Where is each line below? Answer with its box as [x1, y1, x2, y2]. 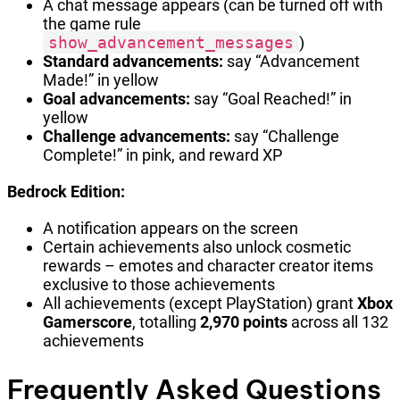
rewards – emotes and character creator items [43, 256, 373, 276]
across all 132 [287, 312, 388, 332]
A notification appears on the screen [43, 219, 298, 238]
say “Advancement [223, 52, 360, 71]
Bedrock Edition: [7, 182, 125, 202]
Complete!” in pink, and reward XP [43, 146, 282, 165]
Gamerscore [43, 312, 132, 332]
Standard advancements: [43, 52, 223, 71]
